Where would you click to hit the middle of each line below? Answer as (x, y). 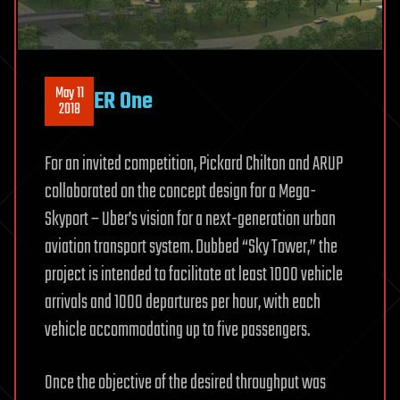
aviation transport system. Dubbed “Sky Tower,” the (191, 248)
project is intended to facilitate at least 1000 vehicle (194, 275)
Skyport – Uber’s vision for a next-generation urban (190, 220)
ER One (123, 101)
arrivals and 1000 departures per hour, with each (183, 303)
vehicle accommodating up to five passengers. (177, 331)
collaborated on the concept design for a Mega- (180, 192)
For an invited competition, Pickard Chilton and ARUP (194, 165)
